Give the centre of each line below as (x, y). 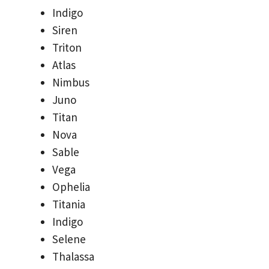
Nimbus (71, 82)
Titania (69, 204)
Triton (67, 47)
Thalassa (73, 256)
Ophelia (71, 186)
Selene (69, 239)
